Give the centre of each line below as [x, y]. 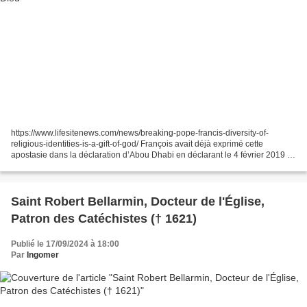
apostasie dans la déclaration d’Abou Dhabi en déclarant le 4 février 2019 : [150, 155]
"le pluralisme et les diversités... [69, 165]
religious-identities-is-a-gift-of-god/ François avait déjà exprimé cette [137, 144]
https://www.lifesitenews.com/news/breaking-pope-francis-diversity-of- [140, 133]
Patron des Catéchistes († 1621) [104, 218]
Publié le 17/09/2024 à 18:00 [65, 244]
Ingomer [43, 255]
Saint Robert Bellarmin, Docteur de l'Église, [138, 201]
